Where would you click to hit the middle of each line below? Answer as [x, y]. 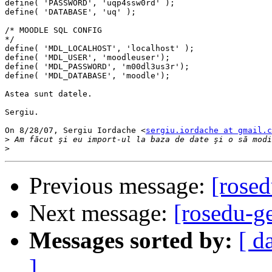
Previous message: [120, 186]
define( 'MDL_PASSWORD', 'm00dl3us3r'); [97, 67]
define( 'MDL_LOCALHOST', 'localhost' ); [100, 49]
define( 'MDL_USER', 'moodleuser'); [87, 58]
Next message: [101, 213]
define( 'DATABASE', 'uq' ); [70, 12]
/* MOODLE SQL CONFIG [53, 30]
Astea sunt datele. [49, 94]
